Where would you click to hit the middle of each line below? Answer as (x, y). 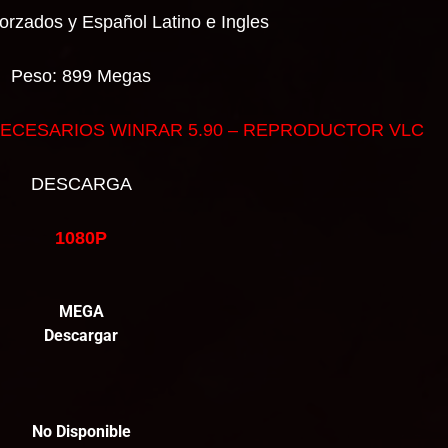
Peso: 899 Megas (81, 76)
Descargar (81, 335)
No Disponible (81, 431)
